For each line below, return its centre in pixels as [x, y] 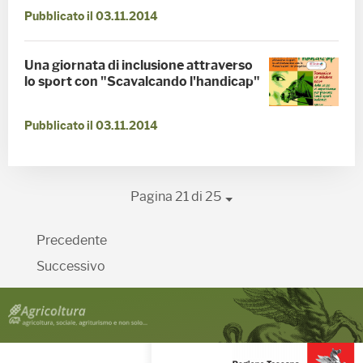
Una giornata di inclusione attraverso [139, 65]
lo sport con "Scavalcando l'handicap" [142, 81]
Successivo [70, 267]
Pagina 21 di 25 [175, 197]
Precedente [71, 241]
